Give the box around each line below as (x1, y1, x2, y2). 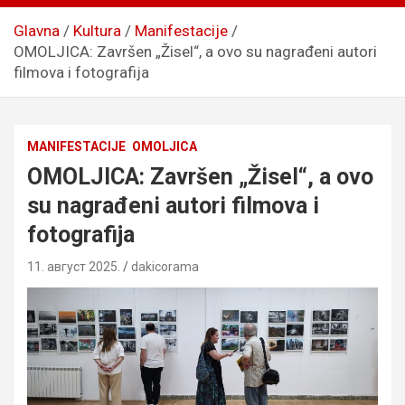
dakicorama (131, 259, 199, 274)
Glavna (14, 21, 60, 40)
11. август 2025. (27, 259, 120, 274)
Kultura (73, 21, 121, 40)
